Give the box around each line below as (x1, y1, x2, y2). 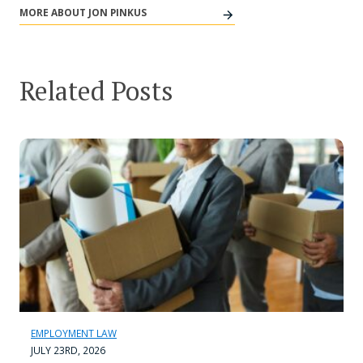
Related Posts (19, 74, 173, 109)
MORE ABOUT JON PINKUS (19, 6, 147, 20)
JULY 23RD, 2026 (31, 344, 105, 358)
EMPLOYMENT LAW (31, 327, 117, 341)
